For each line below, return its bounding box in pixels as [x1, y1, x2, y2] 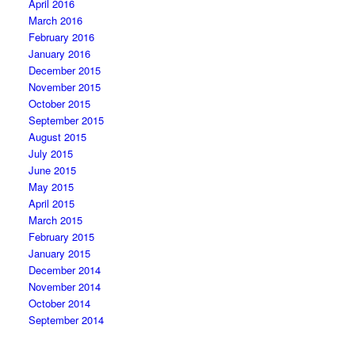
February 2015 [29, 229, 95, 244]
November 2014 [29, 279, 101, 294]
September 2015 [29, 113, 105, 128]
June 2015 [29, 162, 77, 177]
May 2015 [29, 179, 74, 194]
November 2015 [29, 79, 101, 94]
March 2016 [29, 13, 83, 28]
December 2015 [29, 63, 101, 78]
